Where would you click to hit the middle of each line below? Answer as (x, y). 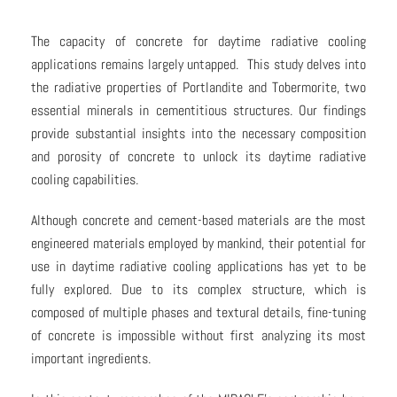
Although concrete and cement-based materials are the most (198, 220)
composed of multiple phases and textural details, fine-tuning (198, 312)
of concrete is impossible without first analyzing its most (198, 335)
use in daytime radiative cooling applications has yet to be (198, 266)
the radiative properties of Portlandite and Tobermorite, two (198, 87)
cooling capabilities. (85, 179)
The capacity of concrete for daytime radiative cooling (198, 41)
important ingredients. (91, 358)
